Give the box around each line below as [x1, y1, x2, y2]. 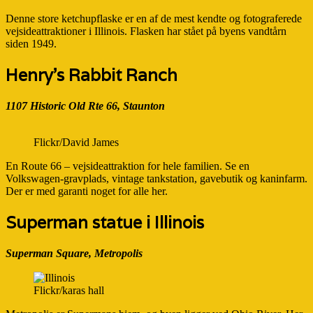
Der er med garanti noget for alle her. [6, 184, 168, 197]
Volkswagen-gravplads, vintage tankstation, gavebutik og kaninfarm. [6, 172, 307, 184]
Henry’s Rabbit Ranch [6, 64, 177, 86]
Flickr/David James [34, 136, 119, 148]
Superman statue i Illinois [6, 211, 204, 233]
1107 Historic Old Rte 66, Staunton [6, 99, 165, 112]
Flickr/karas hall [34, 284, 104, 296]
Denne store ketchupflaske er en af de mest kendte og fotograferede [6, 12, 302, 24]
